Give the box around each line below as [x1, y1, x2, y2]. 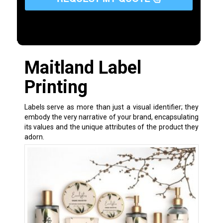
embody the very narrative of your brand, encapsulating [24, 112, 199, 121]
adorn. [24, 132, 44, 141]
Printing [24, 76, 88, 98]
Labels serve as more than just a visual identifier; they [24, 103, 199, 111]
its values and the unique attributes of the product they [24, 122, 199, 131]
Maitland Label [24, 57, 141, 78]
